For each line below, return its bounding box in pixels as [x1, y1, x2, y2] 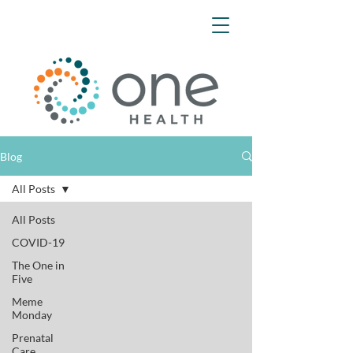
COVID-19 [12, 236, 65, 249]
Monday [12, 308, 52, 321]
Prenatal [12, 331, 54, 344]
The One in [12, 258, 65, 272]
